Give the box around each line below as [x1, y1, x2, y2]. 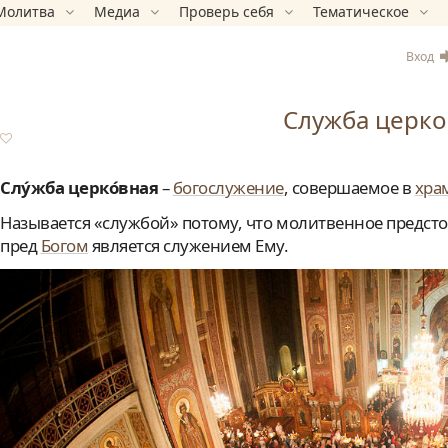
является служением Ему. [88, 233, 288, 257]
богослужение [172, 175, 284, 199]
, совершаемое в [283, 175, 415, 199]
